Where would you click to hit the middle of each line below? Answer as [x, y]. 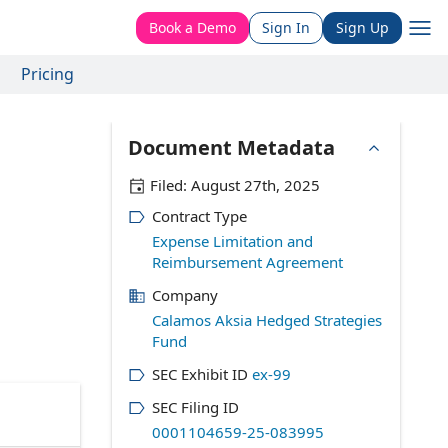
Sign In [286, 27]
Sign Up [362, 27]
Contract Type [199, 216]
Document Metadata [231, 147]
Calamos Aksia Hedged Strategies [266, 320]
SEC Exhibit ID [199, 374]
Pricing [47, 74]
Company [184, 295]
